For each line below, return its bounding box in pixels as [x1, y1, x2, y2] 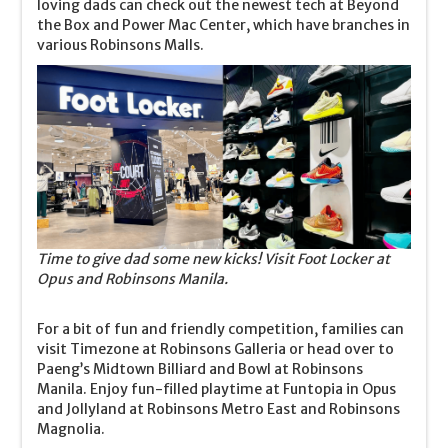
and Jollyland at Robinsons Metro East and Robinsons [37, 400, 401, 419]
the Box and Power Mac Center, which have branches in [37, 16, 411, 35]
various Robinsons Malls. [37, 36, 205, 55]
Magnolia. [37, 420, 106, 439]
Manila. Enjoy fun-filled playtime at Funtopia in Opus [37, 380, 397, 399]
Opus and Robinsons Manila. [37, 270, 229, 289]
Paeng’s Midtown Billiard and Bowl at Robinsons [37, 360, 364, 379]
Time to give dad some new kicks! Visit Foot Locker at [37, 250, 391, 269]
